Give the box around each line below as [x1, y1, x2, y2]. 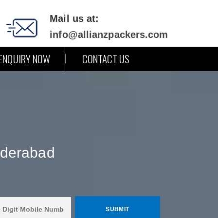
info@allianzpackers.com [50, 29, 168, 40]
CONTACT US [82, 51, 130, 66]
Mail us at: [50, 13, 99, 24]
